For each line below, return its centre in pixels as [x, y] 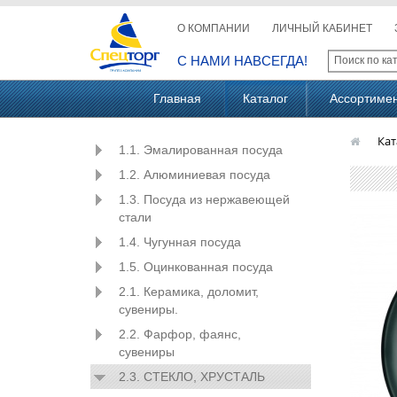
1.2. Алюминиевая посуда [195, 175]
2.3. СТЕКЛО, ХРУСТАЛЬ [192, 377]
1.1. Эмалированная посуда [201, 150]
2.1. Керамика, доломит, [189, 292]
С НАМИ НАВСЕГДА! [242, 61]
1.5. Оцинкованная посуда [196, 267]
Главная [177, 98]
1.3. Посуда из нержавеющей [204, 199]
